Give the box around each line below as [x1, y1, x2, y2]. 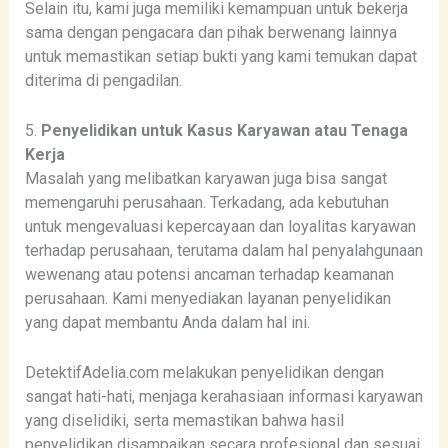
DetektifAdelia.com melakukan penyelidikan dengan [24, 362, 384, 382]
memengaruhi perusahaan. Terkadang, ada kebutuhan [24, 192, 389, 212]
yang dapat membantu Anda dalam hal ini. [24, 312, 310, 332]
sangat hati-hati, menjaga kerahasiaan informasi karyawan [24, 386, 423, 406]
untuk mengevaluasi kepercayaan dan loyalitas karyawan [24, 216, 416, 236]
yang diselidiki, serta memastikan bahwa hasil [24, 410, 344, 430]
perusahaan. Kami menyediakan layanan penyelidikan [24, 288, 391, 308]
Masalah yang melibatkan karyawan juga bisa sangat [24, 168, 387, 188]
